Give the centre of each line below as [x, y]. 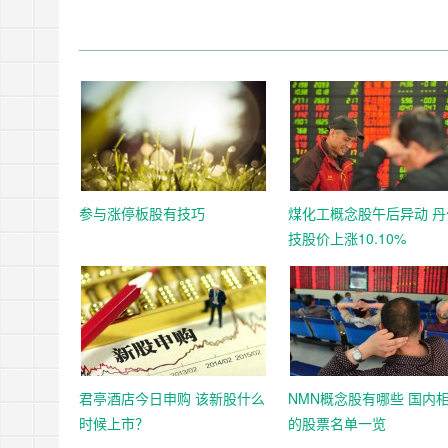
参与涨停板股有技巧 [142, 213]
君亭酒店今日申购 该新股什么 [172, 398]
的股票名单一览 [337, 423]
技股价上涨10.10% [347, 238]
